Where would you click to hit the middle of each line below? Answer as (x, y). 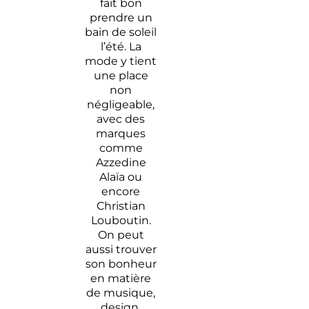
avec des (121, 119)
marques (121, 133)
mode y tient (121, 61)
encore (121, 191)
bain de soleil (121, 32)
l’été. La (121, 46)
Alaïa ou (121, 177)
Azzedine (121, 162)
